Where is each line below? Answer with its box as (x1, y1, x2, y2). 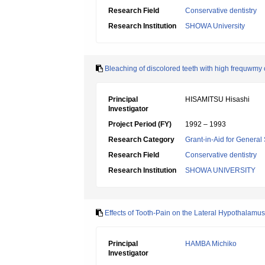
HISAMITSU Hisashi (185, 95, 250, 104)
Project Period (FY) (108, 120, 172, 128)
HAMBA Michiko (185, 240, 237, 248)
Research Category (108, 135, 174, 144)
